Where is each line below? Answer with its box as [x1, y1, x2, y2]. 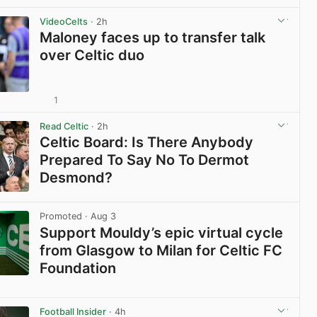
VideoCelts [40, 16, 88, 27]
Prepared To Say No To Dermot [40, 151, 250, 169]
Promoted [40, 211, 83, 222]
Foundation [40, 259, 117, 277]
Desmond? [40, 169, 113, 187]
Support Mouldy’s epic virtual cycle [40, 224, 284, 241]
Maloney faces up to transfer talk [40, 29, 266, 47]
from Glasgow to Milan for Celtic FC [40, 241, 283, 259]
